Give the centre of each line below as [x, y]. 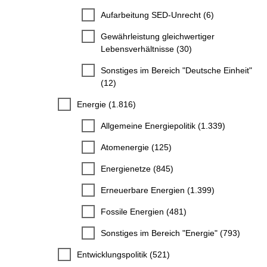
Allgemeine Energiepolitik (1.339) [163, 125]
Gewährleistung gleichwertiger [158, 36]
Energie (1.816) [106, 104]
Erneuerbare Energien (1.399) [158, 190]
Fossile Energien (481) [144, 211]
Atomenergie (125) [136, 147]
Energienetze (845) [137, 168]
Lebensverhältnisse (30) [146, 49]
